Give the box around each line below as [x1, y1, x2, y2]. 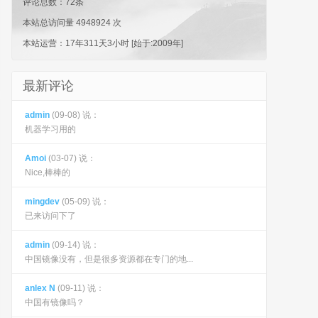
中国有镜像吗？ [25, 297, 84, 307]
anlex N [25, 283, 55, 293]
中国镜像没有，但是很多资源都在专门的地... [25, 254, 193, 264]
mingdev [25, 197, 60, 207]
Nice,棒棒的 [25, 168, 70, 177]
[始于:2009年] [129, 38, 183, 48]
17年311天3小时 [65, 38, 129, 48]
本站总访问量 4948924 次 [23, 18, 121, 28]
